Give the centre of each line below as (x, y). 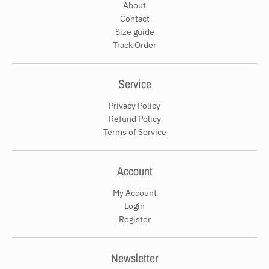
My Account (134, 192)
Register (134, 219)
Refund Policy (134, 119)
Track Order (134, 45)
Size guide (134, 32)
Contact (134, 18)
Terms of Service (134, 132)
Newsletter (134, 258)
